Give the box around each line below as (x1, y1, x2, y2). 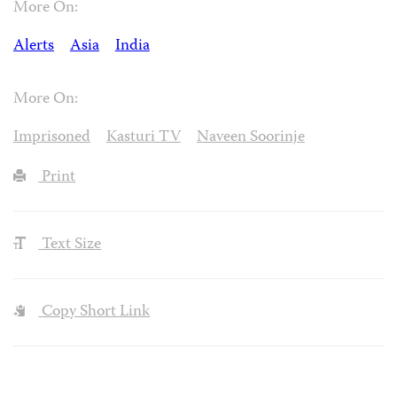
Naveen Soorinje (196, 125, 305, 152)
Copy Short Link (38, 299, 151, 325)
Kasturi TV (105, 125, 181, 152)
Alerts (13, 33, 54, 59)
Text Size (38, 232, 102, 259)
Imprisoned (13, 125, 90, 152)
